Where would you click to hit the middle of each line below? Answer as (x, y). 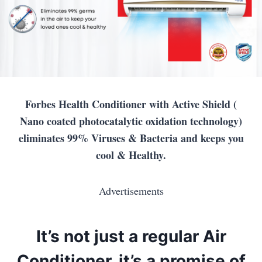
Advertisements (131, 191)
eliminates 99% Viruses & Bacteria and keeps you (131, 138)
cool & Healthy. (131, 155)
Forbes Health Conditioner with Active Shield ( (131, 104)
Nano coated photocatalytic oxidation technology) (131, 121)
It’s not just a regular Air (131, 237)
